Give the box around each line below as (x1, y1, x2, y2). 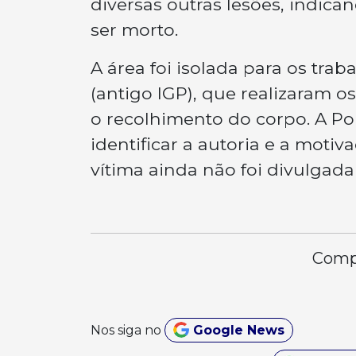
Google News (188, 322, 284, 338)
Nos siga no (91, 322, 164, 338)
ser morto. (91, 18, 178, 40)
